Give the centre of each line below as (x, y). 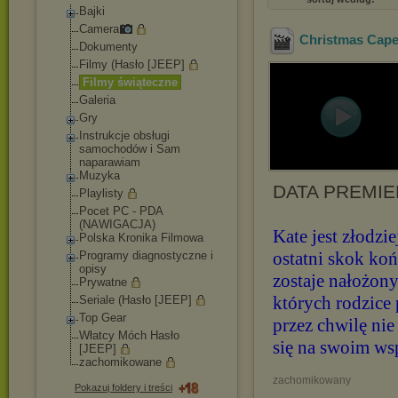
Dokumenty (108, 47)
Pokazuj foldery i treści (123, 387)
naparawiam (110, 162)
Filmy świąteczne (130, 82)
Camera (99, 29)
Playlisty (101, 193)
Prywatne (103, 282)
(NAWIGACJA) (117, 224)
